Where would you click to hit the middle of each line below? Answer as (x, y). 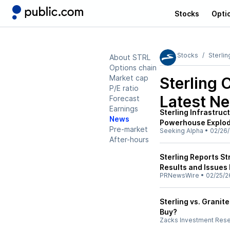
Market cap (129, 78)
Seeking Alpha (181, 131)
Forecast (124, 98)
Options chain (133, 68)
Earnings (124, 109)
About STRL (130, 57)
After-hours (129, 139)
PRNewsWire (179, 175)
